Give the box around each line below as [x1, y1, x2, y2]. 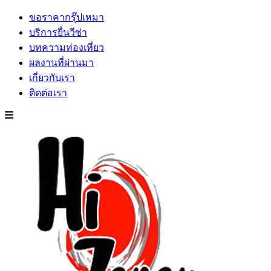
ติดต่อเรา [29, 88, 67, 98]
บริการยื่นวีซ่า [29, 27, 87, 38]
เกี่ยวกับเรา [29, 73, 75, 83]
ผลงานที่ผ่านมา [29, 57, 94, 68]
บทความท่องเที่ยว [29, 42, 104, 53]
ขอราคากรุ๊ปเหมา [29, 12, 104, 22]
